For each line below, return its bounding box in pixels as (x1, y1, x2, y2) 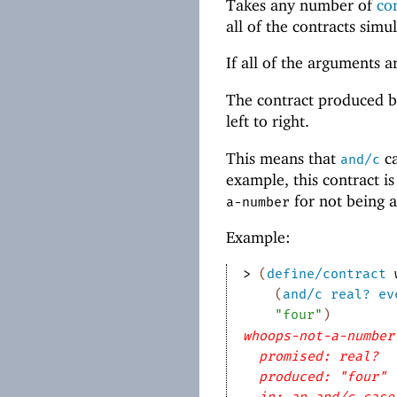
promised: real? (258, 348, 378, 365)
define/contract (266, 266, 386, 283)
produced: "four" (258, 369, 386, 385)
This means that (226, 148, 340, 167)
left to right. (226, 112, 309, 131)
